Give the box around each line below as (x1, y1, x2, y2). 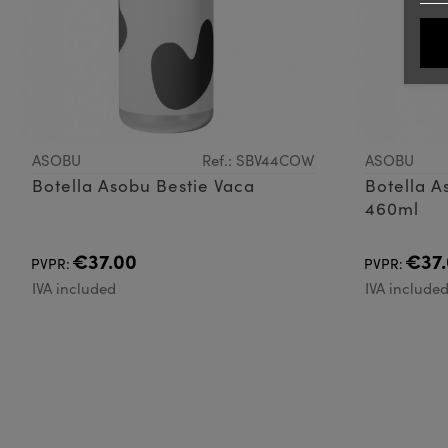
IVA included (32, 278, 116, 299)
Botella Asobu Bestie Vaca (32, 174, 255, 198)
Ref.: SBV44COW (201, 150, 315, 171)
